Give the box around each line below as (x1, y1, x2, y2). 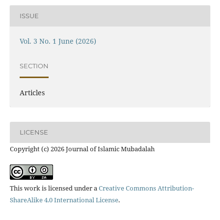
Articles (19, 87, 45, 97)
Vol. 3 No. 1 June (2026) (19, 36, 96, 46)
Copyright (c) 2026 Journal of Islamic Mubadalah (9, 144, 155, 153)
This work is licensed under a (9, 183, 99, 192)
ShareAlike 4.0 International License (9, 195, 118, 204)
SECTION (19, 62, 49, 70)
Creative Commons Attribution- (98, 183, 194, 192)
